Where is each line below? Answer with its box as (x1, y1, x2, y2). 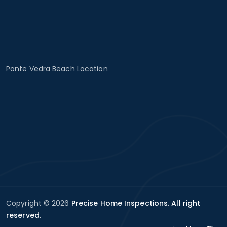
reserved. (6, 210, 41, 220)
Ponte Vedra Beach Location (6, 63, 108, 74)
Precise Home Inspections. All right (71, 198, 201, 208)
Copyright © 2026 (6, 198, 71, 208)
